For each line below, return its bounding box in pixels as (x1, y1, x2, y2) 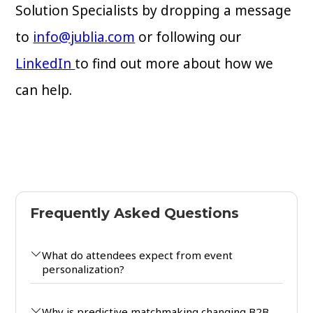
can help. (15, 81, 76, 100)
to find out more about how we (75, 54, 274, 73)
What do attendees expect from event (42, 248, 233, 263)
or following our (135, 28, 242, 47)
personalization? (42, 262, 125, 277)
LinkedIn (15, 54, 75, 73)
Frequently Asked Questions (30, 205, 240, 222)
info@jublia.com (33, 28, 136, 47)
